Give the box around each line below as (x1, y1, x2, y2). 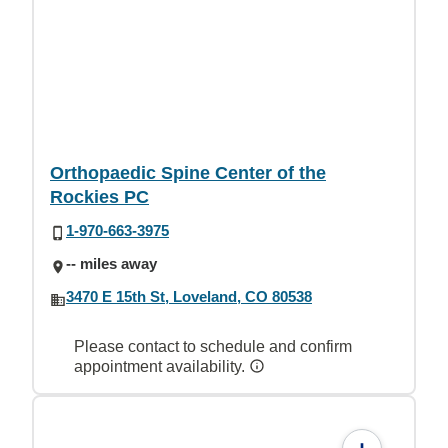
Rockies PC (50, 186, 149, 207)
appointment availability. (74, 357, 249, 375)
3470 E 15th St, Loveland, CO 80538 (66, 288, 312, 306)
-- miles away (66, 255, 157, 272)
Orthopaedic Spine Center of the (50, 162, 326, 183)
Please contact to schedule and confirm (74, 337, 352, 355)
